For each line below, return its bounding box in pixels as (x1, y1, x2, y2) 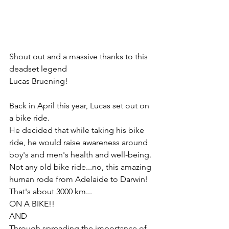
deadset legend (9, 64, 67, 74)
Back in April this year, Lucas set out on (9, 101, 151, 111)
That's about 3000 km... (9, 187, 92, 197)
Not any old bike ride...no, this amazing (9, 162, 153, 172)
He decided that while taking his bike (9, 125, 146, 135)
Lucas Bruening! (9, 76, 68, 86)
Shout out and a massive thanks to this (9, 52, 150, 62)
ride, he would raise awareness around (9, 138, 150, 148)
